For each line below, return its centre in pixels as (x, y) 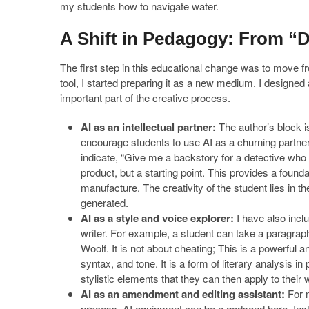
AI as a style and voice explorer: (157, 218)
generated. (104, 202)
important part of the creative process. (145, 97)
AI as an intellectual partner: (148, 127)
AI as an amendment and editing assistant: (184, 293)
